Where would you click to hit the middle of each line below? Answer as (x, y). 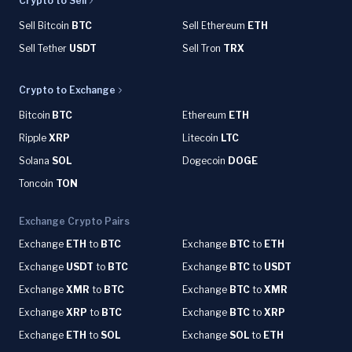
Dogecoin (205, 161)
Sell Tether (44, 48)
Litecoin (202, 138)
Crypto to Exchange (67, 90)
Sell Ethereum (215, 26)
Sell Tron (203, 48)
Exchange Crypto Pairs (74, 221)
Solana (35, 161)
